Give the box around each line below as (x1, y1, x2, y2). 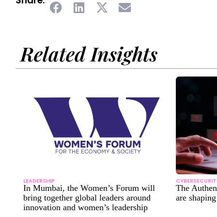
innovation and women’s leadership (23, 202, 148, 212)
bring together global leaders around (23, 192, 151, 202)
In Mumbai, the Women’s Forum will (23, 183, 155, 193)
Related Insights (20, 40, 157, 66)
